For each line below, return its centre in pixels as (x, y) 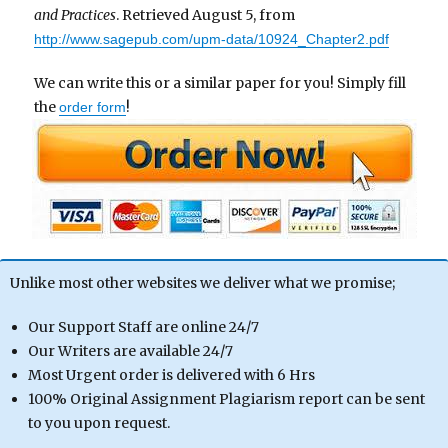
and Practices (75, 15)
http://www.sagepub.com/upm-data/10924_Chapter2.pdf (212, 39)
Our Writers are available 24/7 (130, 351)
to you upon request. (98, 423)
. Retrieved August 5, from (206, 15)
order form (93, 107)
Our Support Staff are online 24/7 (143, 327)
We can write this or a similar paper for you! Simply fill (220, 83)
